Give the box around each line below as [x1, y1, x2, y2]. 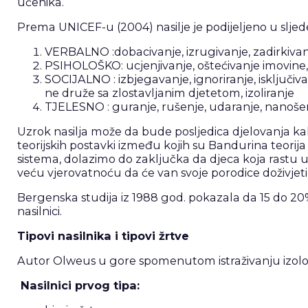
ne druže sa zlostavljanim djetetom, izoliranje [44, 86, 294, 100]
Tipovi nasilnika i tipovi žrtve [16, 229, 189, 243]
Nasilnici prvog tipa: [16, 278, 143, 293]
